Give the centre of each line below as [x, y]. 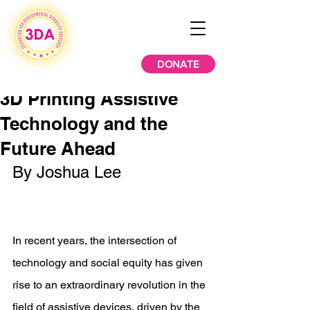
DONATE [178, 64]
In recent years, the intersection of [96, 240]
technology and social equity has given [109, 263]
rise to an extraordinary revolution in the [110, 285]
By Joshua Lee [69, 172]
